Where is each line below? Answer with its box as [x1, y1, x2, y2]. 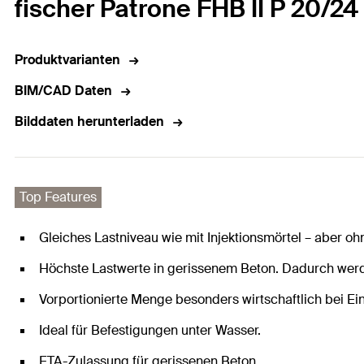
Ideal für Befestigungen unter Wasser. [39, 322, 261, 340]
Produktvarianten [15, 51, 120, 69]
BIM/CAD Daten [15, 82, 112, 100]
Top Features [19, 188, 97, 206]
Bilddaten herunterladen [15, 113, 164, 131]
